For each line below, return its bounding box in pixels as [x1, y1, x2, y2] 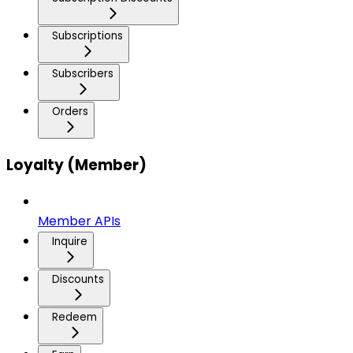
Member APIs [38, 211, 121, 230]
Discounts [52, 271, 104, 287]
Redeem [52, 309, 97, 325]
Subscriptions [52, 28, 123, 44]
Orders [52, 104, 88, 120]
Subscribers [52, 66, 113, 82]
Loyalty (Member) [6, 154, 147, 176]
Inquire [52, 233, 87, 249]
